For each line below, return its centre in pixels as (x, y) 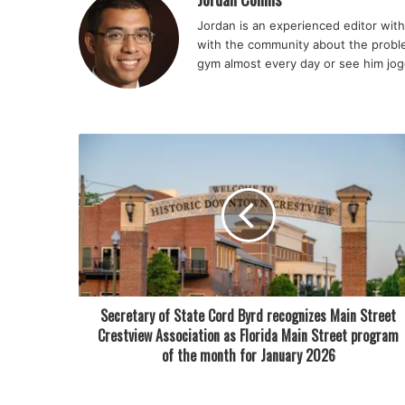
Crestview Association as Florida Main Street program (248, 335)
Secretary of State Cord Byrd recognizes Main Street (248, 316)
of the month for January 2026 (248, 355)
